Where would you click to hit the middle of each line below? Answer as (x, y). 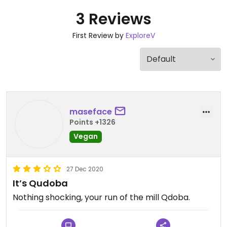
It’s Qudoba (40, 183)
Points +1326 (92, 122)
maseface (91, 111)
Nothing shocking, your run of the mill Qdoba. (101, 197)
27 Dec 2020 (85, 169)
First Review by (99, 35)
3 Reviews (113, 19)
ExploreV (140, 35)
